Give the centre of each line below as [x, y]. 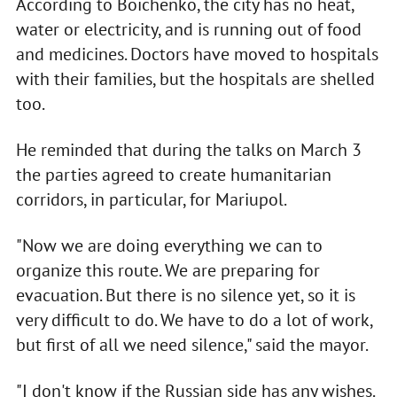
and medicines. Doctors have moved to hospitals [197, 54]
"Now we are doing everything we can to [169, 246]
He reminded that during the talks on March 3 [188, 150]
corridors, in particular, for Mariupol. [151, 200]
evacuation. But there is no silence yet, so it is [185, 296]
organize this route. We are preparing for [167, 271]
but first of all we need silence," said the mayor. [192, 345]
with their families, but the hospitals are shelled [195, 79]
